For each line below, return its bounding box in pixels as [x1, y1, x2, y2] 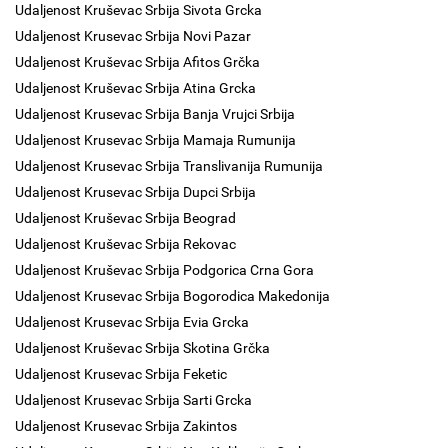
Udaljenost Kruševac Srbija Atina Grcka [15, 80, 256, 96]
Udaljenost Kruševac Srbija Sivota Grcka [15, 2, 262, 18]
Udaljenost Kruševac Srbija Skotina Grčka [15, 340, 270, 356]
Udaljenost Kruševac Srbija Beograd [15, 210, 236, 226]
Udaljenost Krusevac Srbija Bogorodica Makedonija [15, 288, 330, 304]
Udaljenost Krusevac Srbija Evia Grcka [15, 314, 249, 330]
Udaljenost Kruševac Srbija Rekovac [15, 236, 236, 252]
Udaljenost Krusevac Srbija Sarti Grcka [15, 392, 252, 408]
